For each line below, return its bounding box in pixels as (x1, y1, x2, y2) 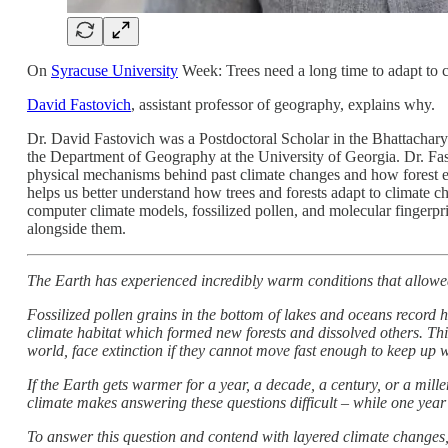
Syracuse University (51, 61, 178, 79)
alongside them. (27, 219, 126, 237)
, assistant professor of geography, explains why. (131, 95, 435, 113)
